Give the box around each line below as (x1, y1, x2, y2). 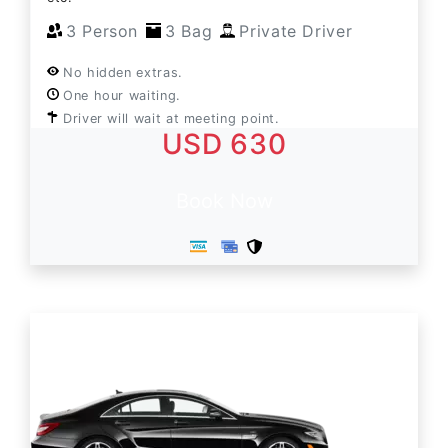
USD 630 (161, 126, 287, 161)
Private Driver (239, 20, 353, 41)
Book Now (175, 188, 273, 213)
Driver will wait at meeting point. (63, 110, 280, 126)
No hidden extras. (63, 64, 183, 80)
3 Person (66, 20, 139, 41)
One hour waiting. (63, 87, 181, 103)
